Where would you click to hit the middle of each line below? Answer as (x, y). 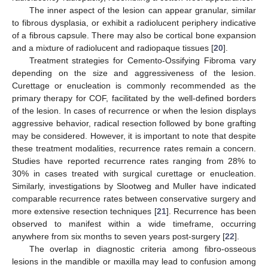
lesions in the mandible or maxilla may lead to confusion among (134, 261)
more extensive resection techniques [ (84, 211)
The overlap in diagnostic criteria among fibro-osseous (142, 249)
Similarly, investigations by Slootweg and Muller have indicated (134, 186)
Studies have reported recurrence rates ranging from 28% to (134, 161)
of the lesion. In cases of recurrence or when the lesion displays (134, 110)
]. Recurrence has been (211, 211)
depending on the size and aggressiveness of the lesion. (134, 73)
